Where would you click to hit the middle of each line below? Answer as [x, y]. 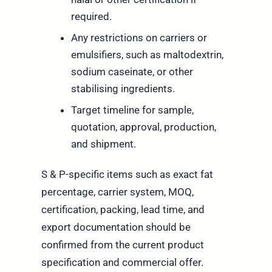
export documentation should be [116, 227]
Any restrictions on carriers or [139, 37]
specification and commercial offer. [122, 262]
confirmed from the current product [122, 244]
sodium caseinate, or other [132, 71]
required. [91, 16]
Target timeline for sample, [132, 110]
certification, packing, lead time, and [123, 209]
